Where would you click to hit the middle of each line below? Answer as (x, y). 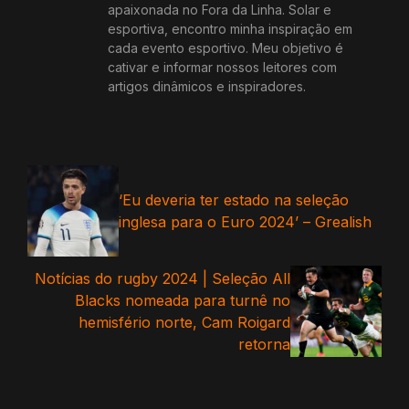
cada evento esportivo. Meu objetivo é (225, 48)
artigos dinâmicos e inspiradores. (207, 87)
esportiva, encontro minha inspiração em (230, 29)
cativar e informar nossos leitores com (222, 68)
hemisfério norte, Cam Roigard (184, 323)
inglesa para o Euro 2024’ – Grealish (245, 222)
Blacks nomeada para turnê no (183, 301)
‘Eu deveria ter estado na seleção (234, 200)
